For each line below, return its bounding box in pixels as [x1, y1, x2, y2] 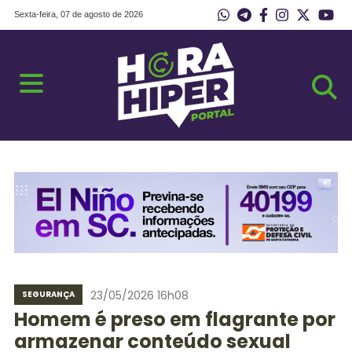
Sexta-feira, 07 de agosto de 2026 [13, 9, 143, 19]
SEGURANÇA [21, 288, 75, 300]
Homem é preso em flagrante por [13, 306, 335, 332]
